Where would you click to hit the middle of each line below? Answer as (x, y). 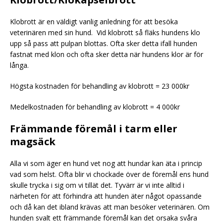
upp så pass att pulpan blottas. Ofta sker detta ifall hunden (104, 44)
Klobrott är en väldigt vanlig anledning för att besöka (94, 22)
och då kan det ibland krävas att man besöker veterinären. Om (110, 207)
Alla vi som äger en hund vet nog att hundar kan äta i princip (106, 164)
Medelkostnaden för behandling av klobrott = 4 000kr (95, 107)
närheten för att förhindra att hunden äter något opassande (106, 196)
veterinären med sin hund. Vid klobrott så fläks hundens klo (105, 33)
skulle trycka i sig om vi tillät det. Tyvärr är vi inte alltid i (97, 185)
